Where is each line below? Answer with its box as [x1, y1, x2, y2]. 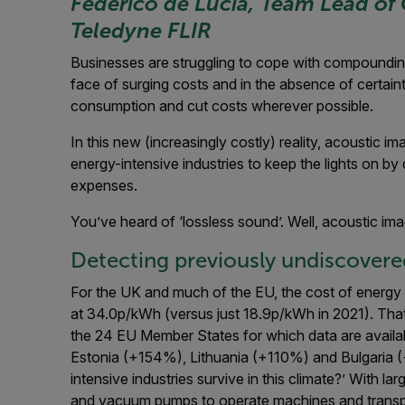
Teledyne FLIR [71, 18, 212, 42]
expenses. [71, 176, 137, 194]
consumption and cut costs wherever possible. [71, 97, 373, 115]
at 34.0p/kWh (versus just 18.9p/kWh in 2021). [71, 305, 377, 323]
